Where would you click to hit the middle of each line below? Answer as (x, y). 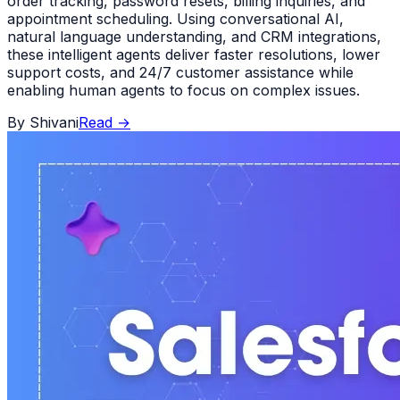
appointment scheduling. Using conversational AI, (175, 18)
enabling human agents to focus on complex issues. (183, 90)
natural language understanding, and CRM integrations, (194, 36)
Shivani (54, 122)
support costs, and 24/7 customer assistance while (180, 72)
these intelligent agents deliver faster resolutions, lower (194, 54)
